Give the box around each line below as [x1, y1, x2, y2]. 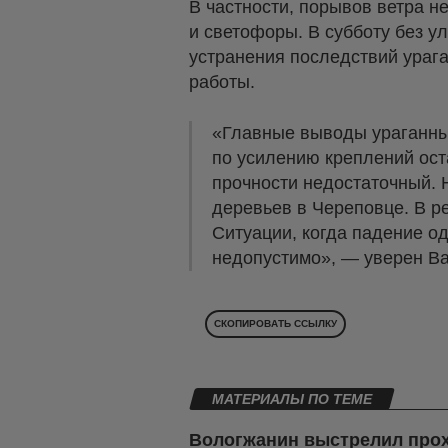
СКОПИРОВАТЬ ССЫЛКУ [214, 318, 337, 330]
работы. [189, 72, 255, 93]
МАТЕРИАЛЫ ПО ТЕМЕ [212, 391, 372, 408]
